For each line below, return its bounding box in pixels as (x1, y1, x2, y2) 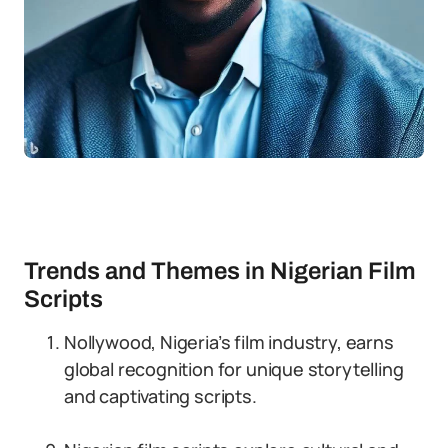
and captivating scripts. (64, 384, 257, 408)
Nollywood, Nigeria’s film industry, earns (64, 330, 394, 354)
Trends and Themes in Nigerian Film (24, 258, 416, 284)
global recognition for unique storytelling (64, 357, 404, 381)
